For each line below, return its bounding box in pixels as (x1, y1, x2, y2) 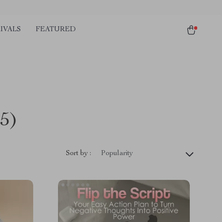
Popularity (101, 150, 133, 157)
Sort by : (66, 150, 91, 157)
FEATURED (36, 26, 76, 33)
